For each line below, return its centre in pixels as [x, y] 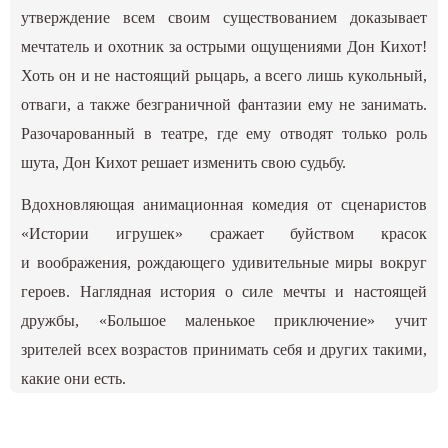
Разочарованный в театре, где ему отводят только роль [224, 134]
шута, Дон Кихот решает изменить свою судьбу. [184, 163]
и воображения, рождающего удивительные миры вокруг [224, 263]
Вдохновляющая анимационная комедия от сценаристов [224, 205]
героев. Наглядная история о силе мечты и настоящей [224, 292]
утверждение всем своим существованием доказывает [224, 18]
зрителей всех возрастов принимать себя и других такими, [224, 350]
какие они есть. [74, 379]
